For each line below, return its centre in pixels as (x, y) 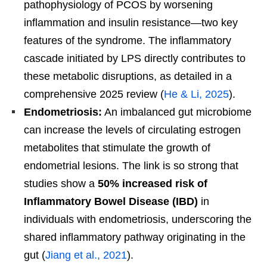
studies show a (61, 184)
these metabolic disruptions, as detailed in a (128, 77)
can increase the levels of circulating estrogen (132, 130)
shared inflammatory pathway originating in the (135, 237)
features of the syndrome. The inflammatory (128, 41)
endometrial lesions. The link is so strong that (131, 166)
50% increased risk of (153, 184)
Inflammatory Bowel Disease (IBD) (111, 202)
